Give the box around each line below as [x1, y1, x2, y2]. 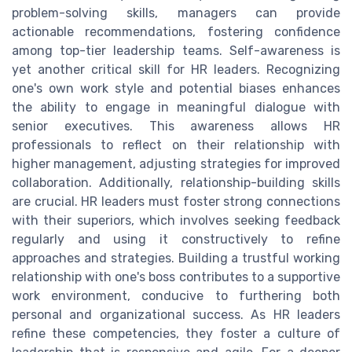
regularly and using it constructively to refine [12, 232, 340, 247]
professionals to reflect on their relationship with [12, 137, 340, 153]
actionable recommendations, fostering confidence [12, 24, 340, 40]
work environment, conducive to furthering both [12, 288, 340, 304]
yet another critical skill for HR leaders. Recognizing [12, 62, 340, 78]
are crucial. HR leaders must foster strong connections [12, 194, 340, 210]
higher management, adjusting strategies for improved [12, 156, 340, 172]
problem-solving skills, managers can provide [12, 5, 340, 21]
